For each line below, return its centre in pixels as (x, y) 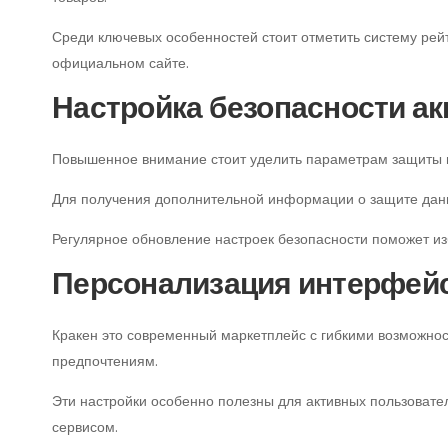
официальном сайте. (120, 63)
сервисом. (85, 427)
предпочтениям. (105, 361)
